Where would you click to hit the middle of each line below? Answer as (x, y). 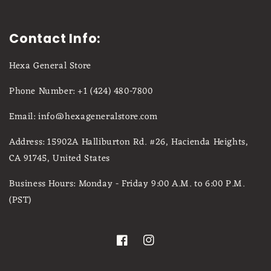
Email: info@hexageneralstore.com (83, 117)
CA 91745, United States (60, 158)
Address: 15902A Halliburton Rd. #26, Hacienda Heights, (129, 142)
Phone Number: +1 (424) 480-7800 (83, 91)
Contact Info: (55, 38)
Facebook (134, 247)
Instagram (164, 247)
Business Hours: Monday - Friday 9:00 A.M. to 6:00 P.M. (127, 184)
